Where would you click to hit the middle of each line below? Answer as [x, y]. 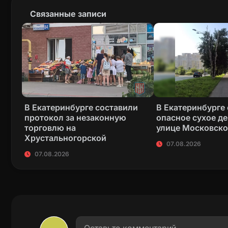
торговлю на [50, 128]
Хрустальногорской [65, 138]
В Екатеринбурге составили [81, 108]
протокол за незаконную [75, 118]
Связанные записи [68, 14]
